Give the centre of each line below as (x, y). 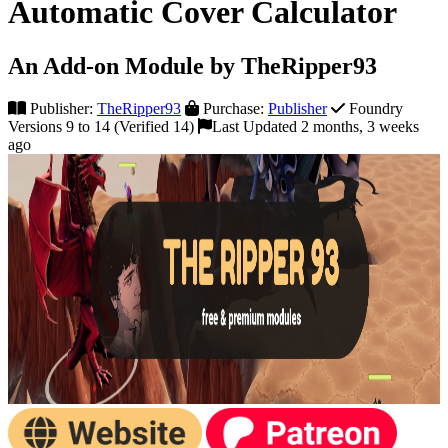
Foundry (374, 108)
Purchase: (233, 108)
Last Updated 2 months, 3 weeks (315, 126)
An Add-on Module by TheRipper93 (192, 65)
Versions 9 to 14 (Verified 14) (101, 126)
